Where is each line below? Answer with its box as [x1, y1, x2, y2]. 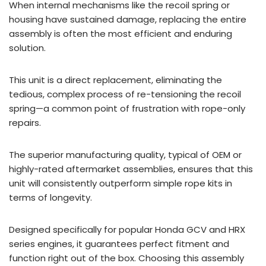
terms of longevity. [9, 191, 92, 204]
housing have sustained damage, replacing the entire [9, 12, 246, 26]
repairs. [9, 116, 41, 129]
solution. [9, 41, 46, 54]
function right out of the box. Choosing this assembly [9, 251, 244, 264]
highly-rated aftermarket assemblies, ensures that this [9, 162, 253, 175]
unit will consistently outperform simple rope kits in [9, 176, 232, 189]
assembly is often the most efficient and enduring [9, 27, 232, 40]
